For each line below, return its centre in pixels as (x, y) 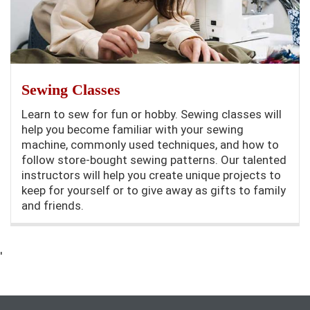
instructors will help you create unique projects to (151, 175)
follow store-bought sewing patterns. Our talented (154, 160)
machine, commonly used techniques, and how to (150, 145)
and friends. (53, 206)
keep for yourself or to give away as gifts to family (154, 191)
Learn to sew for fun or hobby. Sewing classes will (152, 115)
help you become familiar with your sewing (133, 130)
